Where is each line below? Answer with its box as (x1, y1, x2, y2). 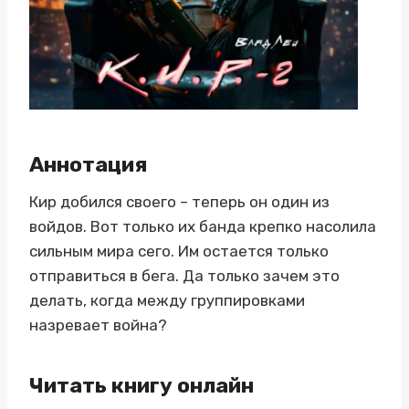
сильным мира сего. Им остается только (29, 242, 329, 260)
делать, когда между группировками (29, 291, 305, 309)
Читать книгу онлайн (29, 372, 254, 398)
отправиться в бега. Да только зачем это (29, 267, 340, 285)
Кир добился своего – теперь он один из (29, 193, 330, 211)
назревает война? (29, 316, 167, 334)
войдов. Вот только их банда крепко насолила (29, 217, 376, 236)
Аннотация (29, 151, 147, 177)
